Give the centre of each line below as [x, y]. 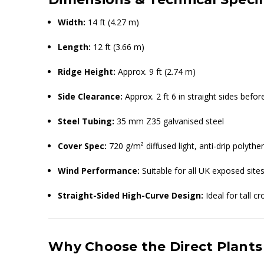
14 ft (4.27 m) [113, 22]
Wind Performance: [99, 170]
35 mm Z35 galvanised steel [169, 121]
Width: [72, 22]
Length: [75, 47]
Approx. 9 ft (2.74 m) [156, 71]
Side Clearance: [90, 96]
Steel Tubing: [86, 121]
